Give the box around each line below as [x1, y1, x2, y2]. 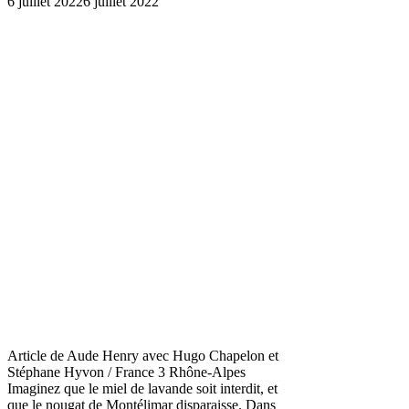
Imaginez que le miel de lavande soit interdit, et [7, 380, 278, 396]
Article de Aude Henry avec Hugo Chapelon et [7, 347, 278, 363]
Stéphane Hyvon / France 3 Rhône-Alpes [7, 363, 246, 380]
